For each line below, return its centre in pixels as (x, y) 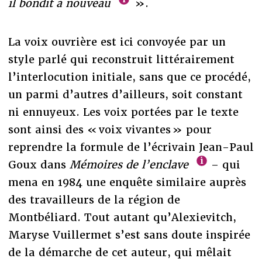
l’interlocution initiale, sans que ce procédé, (129, 77)
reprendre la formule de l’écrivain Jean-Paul (131, 147)
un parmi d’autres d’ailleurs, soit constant (125, 94)
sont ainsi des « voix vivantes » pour (110, 129)
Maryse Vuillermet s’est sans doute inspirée (129, 235)
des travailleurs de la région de (94, 199)
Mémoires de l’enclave (129, 164)
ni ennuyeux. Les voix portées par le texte (123, 112)
